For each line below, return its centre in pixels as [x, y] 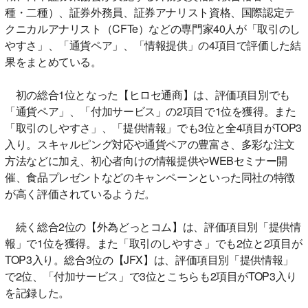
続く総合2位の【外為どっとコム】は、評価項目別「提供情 [153, 226]
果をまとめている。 [53, 61]
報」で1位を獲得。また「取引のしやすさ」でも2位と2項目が [154, 243]
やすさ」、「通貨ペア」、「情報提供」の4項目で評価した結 [153, 45]
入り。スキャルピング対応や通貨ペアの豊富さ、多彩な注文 [150, 144]
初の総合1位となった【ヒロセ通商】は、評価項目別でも [147, 94]
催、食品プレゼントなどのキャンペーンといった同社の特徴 [150, 177]
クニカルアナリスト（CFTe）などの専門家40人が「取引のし [153, 28]
